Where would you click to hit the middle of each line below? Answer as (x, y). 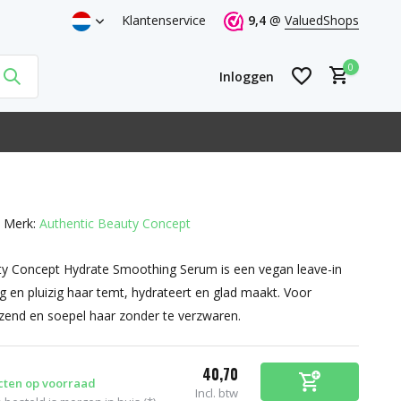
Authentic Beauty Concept (115, 223)
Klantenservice (164, 20)
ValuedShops (322, 20)
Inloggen (247, 76)
